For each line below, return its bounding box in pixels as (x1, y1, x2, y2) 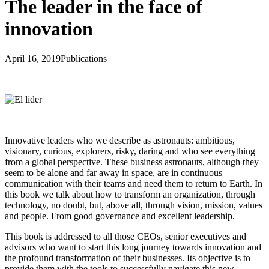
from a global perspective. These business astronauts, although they (5, 156, 259, 167)
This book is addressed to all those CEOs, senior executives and (5, 231, 246, 241)
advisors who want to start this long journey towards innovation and (5, 241, 261, 252)
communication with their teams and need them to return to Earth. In (5, 178, 262, 189)
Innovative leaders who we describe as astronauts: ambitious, (5, 134, 235, 145)
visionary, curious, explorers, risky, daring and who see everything (5, 145, 255, 156)
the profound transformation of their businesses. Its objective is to (5, 252, 250, 263)
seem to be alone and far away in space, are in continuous (5, 167, 222, 178)
